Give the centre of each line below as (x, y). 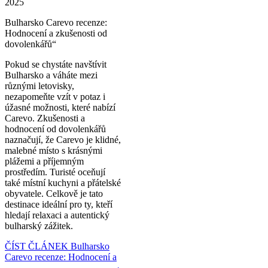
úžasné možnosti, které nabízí (60, 107)
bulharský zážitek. (39, 226)
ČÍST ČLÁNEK (36, 246)
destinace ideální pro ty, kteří (59, 204)
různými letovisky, (39, 86)
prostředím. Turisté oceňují (55, 172)
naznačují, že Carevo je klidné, (63, 139)
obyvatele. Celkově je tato (54, 193)
